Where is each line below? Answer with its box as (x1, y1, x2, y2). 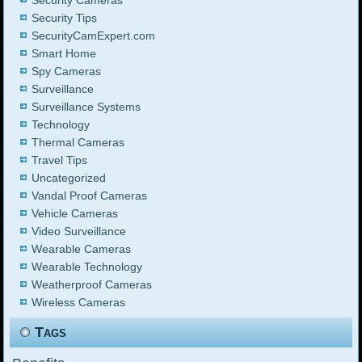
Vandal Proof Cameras (32, 189, 148, 203)
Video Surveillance (32, 225, 127, 238)
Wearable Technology (32, 260, 143, 274)
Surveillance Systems (32, 100, 141, 114)
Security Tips (32, 11, 98, 25)
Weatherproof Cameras (32, 278, 153, 292)
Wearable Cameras (32, 242, 132, 256)
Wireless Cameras (32, 296, 126, 309)
